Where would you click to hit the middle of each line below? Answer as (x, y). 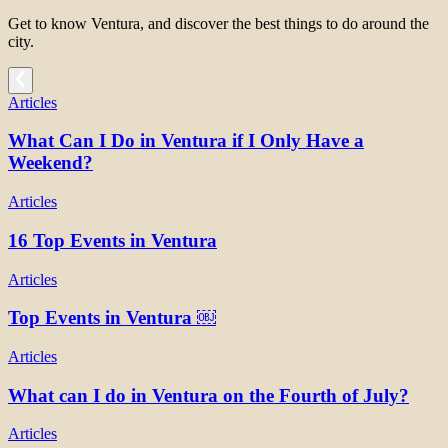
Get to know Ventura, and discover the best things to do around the (218, 23)
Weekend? (50, 163)
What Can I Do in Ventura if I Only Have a (186, 141)
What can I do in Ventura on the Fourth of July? (208, 395)
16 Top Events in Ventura (112, 240)
